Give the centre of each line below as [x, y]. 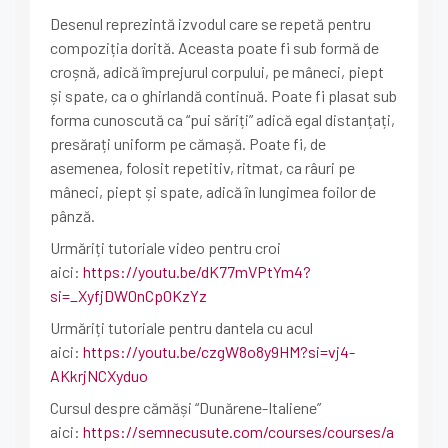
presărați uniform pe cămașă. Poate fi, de [188, 143]
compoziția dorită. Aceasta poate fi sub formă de [214, 47]
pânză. [72, 215]
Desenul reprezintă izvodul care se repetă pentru [210, 23]
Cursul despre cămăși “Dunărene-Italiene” [185, 407]
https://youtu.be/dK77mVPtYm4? [197, 271]
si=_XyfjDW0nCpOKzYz [128, 295]
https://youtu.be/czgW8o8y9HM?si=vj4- [219, 351]
